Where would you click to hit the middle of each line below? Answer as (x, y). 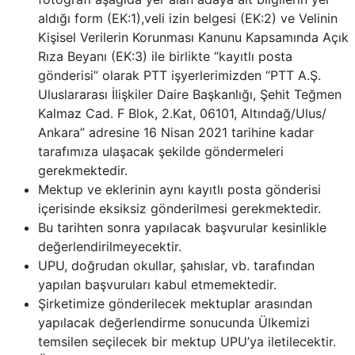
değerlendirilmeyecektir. (110, 246)
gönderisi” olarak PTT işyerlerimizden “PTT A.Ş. (179, 75)
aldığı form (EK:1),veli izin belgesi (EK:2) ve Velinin (188, 18)
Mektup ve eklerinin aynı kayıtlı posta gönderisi (179, 189)
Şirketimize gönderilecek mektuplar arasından (175, 303)
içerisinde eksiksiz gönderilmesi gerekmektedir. (179, 208)
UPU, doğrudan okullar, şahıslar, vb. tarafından (176, 265)
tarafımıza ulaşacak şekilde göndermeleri (161, 151)
